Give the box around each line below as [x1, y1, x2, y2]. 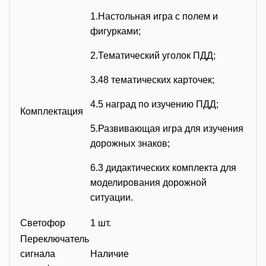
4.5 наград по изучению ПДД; [90, 99, 218, 109]
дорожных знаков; [90, 138, 170, 148]
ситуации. [90, 192, 133, 202]
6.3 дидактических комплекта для [90, 162, 236, 173]
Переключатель [20, 233, 89, 244]
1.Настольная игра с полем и [90, 11, 218, 21]
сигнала [20, 248, 55, 259]
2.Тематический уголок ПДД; [90, 50, 216, 61]
